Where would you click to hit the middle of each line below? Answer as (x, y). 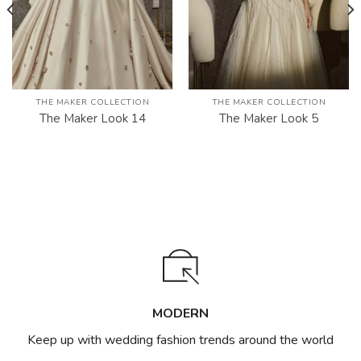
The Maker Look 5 (269, 118)
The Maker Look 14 (92, 118)
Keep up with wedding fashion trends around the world (180, 340)
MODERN (180, 314)
